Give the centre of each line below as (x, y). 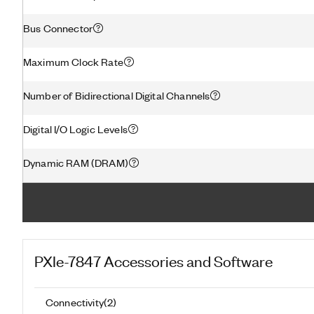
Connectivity (75, 302)
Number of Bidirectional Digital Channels (117, 95)
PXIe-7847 (68, 260)
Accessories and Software (188, 260)
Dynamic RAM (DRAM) (76, 162)
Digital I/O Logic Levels (75, 129)
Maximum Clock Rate (73, 61)
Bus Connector (58, 28)
